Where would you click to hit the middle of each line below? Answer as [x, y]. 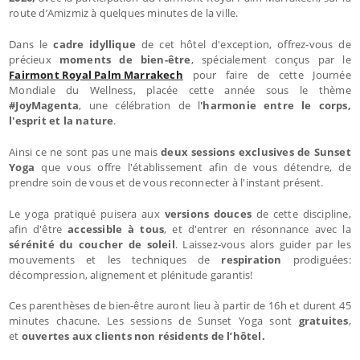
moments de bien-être [125, 59]
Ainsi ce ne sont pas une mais [85, 151]
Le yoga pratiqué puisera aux [87, 213]
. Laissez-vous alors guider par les [263, 244]
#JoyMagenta [44, 105]
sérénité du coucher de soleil [92, 244]
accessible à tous [116, 229]
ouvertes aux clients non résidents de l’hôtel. [143, 335]
